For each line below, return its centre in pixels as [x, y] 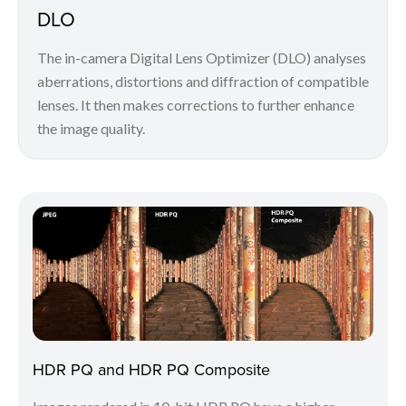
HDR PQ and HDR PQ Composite [151, 369]
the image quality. [91, 129]
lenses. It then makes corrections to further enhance [196, 105]
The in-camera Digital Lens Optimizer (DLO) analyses [202, 58]
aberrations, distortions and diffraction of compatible [203, 82]
